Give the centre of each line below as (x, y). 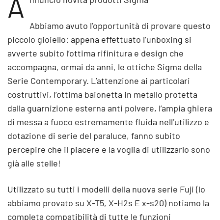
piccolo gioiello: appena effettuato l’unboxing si (99, 39)
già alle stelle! (34, 163)
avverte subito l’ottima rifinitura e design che (96, 53)
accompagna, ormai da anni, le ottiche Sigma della (105, 67)
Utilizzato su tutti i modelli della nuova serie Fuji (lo (106, 189)
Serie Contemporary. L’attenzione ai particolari (99, 81)
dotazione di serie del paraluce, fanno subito (94, 136)
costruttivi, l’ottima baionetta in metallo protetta (102, 94)
